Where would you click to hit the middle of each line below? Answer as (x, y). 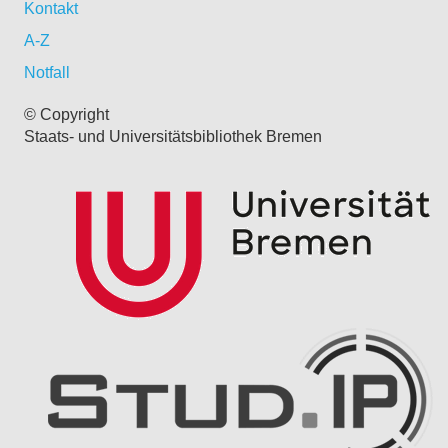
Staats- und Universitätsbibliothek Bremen (173, 136)
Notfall (47, 72)
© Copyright (66, 114)
